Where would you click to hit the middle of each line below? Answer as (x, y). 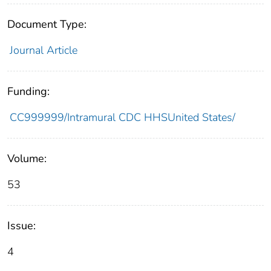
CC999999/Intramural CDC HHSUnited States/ (122, 118)
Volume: (27, 159)
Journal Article (43, 51)
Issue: (21, 226)
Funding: (28, 92)
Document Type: (47, 24)
